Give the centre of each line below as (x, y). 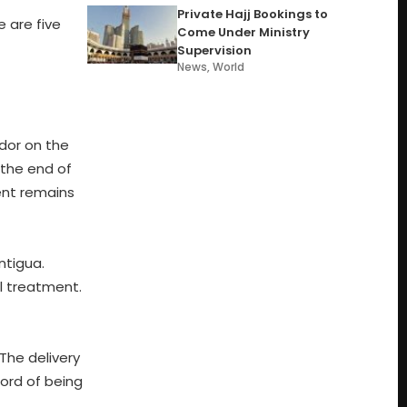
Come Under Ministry (244, 32)
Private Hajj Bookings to (253, 14)
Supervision (215, 50)
